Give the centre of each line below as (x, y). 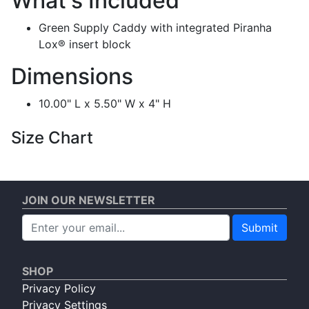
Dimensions (72, 76)
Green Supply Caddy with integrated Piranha (155, 28)
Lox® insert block (85, 44)
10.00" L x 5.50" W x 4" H (105, 103)
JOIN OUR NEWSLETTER (89, 200)
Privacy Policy (59, 288)
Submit (260, 228)
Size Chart (52, 138)
